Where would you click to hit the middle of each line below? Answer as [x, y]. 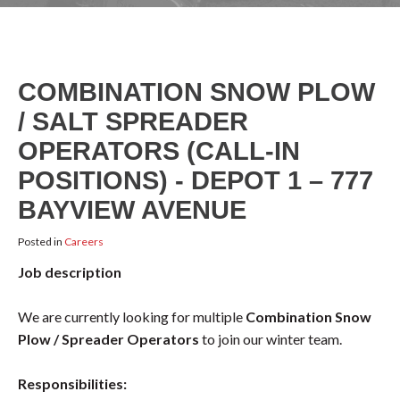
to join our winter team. [271, 339]
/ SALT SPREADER [133, 121]
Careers [84, 242]
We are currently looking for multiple [132, 317]
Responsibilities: [72, 383]
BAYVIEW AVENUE [132, 210]
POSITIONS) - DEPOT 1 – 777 [196, 180]
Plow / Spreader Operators [108, 339]
